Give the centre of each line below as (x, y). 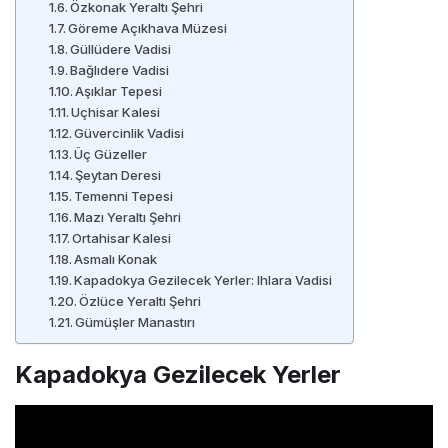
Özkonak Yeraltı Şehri (137, 10)
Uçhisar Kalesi (116, 115)
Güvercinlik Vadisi (129, 136)
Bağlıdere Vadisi (120, 73)
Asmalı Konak (116, 262)
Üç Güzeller (111, 157)
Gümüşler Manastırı (135, 325)
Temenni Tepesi (124, 199)
